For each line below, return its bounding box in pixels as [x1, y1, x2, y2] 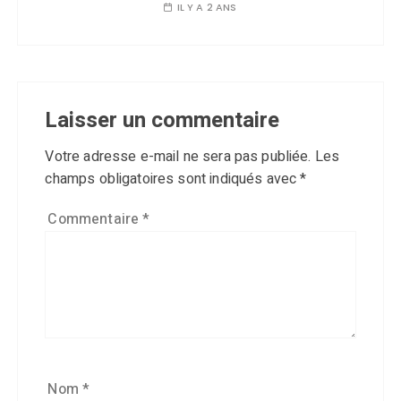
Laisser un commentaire [45, 105, 280, 136]
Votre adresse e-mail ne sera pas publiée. [45, 146, 311, 167]
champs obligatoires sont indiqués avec [45, 168, 301, 190]
